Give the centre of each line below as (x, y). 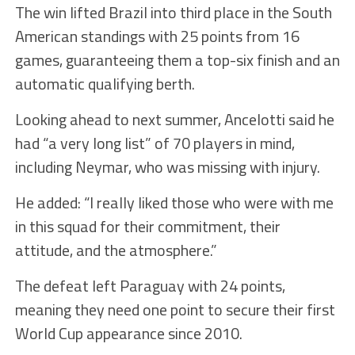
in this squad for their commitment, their (147, 227)
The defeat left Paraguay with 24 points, (150, 286)
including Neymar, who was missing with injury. (167, 167)
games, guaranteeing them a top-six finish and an (177, 60)
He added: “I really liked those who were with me (174, 203)
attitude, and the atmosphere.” (116, 250)
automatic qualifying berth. (105, 84)
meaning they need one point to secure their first (175, 310)
